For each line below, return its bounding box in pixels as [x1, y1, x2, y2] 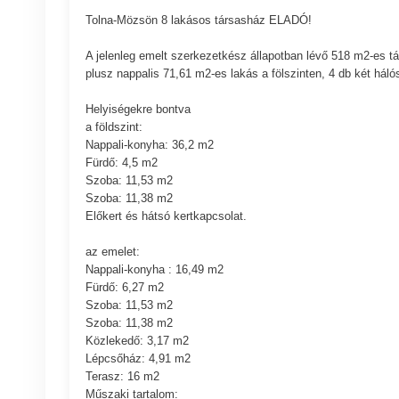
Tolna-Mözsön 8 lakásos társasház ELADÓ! [85, 12, 312, 27]
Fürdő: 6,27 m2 [85, 280, 164, 294]
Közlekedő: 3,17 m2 [85, 333, 189, 347]
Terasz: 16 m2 [85, 369, 159, 383]
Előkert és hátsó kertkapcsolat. [85, 208, 247, 223]
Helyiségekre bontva [85, 102, 191, 116]
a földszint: [85, 119, 142, 134]
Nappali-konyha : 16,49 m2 [85, 262, 224, 276]
